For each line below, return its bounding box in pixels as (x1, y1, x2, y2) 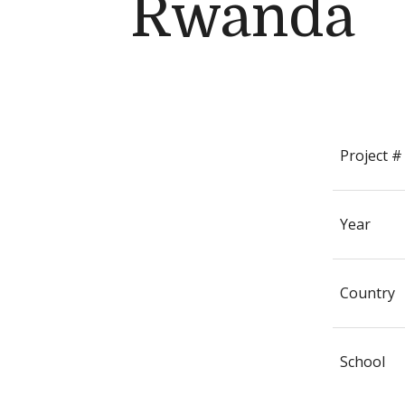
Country (340, 283, 395, 303)
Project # (340, 146, 402, 165)
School (340, 352, 385, 372)
